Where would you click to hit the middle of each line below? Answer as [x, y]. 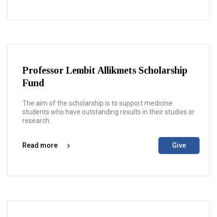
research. [37, 121]
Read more [40, 145]
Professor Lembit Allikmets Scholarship [105, 70]
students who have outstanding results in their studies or [108, 112]
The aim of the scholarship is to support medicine [97, 103]
